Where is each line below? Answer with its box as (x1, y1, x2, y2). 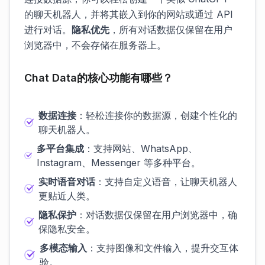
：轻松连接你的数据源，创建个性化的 (76, 109, 237, 121)
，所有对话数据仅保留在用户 (109, 24, 232, 35)
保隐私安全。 (38, 223, 95, 235)
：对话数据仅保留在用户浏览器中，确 (76, 209, 237, 221)
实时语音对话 (38, 176, 95, 188)
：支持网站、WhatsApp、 (83, 143, 198, 154)
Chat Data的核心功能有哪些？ (24, 72, 173, 84)
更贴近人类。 (38, 190, 95, 202)
